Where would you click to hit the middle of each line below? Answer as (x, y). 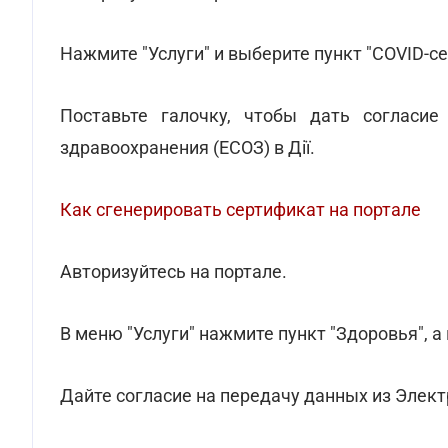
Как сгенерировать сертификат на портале (240, 209)
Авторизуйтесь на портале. (173, 271)
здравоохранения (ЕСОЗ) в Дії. (187, 147)
